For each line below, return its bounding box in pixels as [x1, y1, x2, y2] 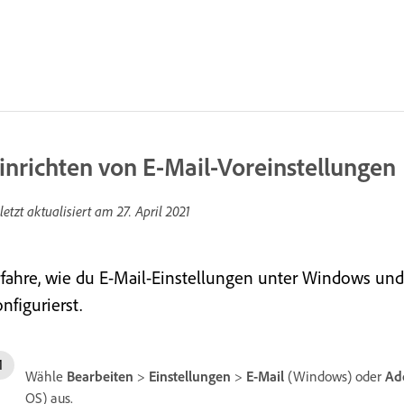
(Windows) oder [284, 367, 385, 385]
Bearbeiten [67, 367, 133, 385]
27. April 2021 [117, 202, 190, 220]
